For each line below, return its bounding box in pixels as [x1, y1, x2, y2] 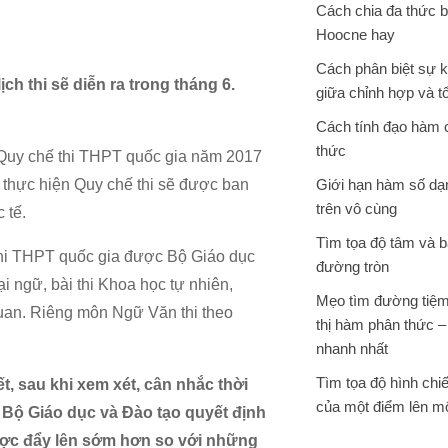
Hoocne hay [316, 26, 395, 43]
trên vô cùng [316, 200, 397, 217]
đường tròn [316, 258, 389, 275]
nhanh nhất [316, 340, 388, 357]
